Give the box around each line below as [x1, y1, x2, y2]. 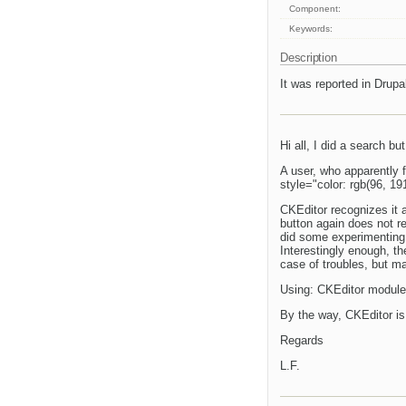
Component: [289, 4, 342, 14]
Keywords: [289, 24, 333, 34]
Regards [280, 333, 324, 348]
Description [280, 51, 341, 65]
